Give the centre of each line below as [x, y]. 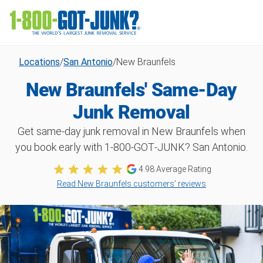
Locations [39, 62]
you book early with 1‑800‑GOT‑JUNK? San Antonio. [131, 147]
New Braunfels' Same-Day [131, 90]
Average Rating [183, 169]
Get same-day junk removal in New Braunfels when [131, 131]
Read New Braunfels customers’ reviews [131, 183]
